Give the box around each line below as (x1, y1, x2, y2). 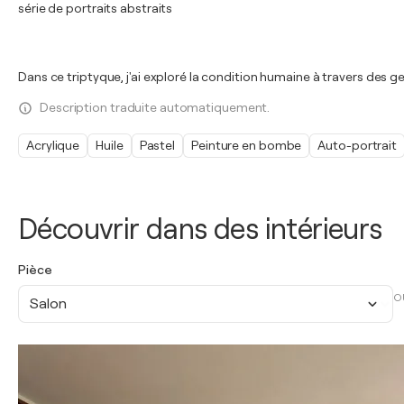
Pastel (139, 138, 176, 152)
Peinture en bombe (191, 138, 302, 152)
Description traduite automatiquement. (40, 100, 271, 115)
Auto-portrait (317, 138, 398, 152)
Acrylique (26, 138, 80, 152)
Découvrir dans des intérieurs (18, 213, 382, 246)
